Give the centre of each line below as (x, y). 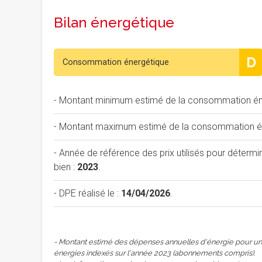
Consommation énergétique (116, 62)
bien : (65, 167)
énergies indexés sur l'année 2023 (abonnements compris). (154, 253)
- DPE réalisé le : (87, 193)
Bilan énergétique (114, 23)
